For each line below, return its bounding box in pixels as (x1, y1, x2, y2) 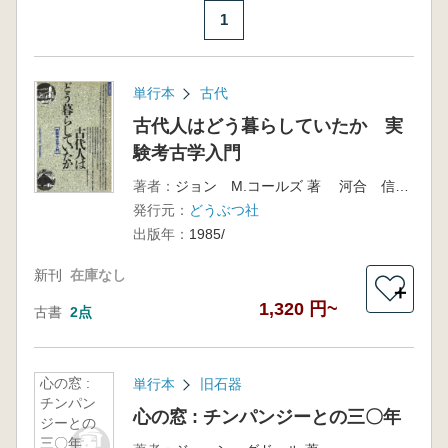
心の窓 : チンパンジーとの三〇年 (132, 407, 401, 427)
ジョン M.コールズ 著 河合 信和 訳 (394, 178, 409, 194)
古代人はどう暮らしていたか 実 (132, 116, 403, 136)
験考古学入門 (132, 143, 241, 163)
